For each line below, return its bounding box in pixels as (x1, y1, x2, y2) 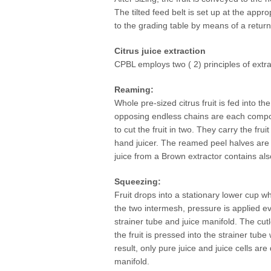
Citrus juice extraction (114, 46, 206, 56)
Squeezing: (114, 177, 161, 187)
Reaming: (114, 85, 154, 95)
